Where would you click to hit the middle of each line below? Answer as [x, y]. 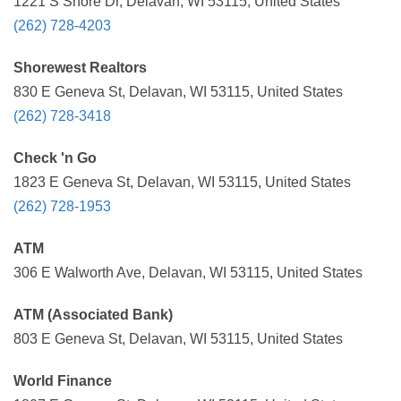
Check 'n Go [55, 158]
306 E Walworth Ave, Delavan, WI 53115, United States [188, 273]
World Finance [63, 381]
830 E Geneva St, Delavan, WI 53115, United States [178, 92]
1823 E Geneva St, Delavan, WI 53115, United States [182, 182]
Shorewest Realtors [80, 68]
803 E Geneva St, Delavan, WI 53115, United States [178, 339]
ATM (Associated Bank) [93, 315]
